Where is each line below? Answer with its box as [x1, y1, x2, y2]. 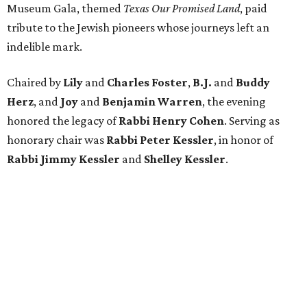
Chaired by [7, 75, 63, 89]
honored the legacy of [7, 113, 119, 127]
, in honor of [214, 132, 273, 147]
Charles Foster [107, 75, 188, 89]
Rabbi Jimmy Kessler [7, 151, 120, 166]
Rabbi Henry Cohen [119, 113, 224, 127]
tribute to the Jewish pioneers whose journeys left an [7, 20, 269, 34]
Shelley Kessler [144, 151, 225, 166]
